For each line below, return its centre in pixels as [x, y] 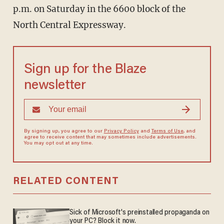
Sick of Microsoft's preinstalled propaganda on [139, 213]
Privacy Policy [121, 132]
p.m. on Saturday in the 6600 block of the [99, 9]
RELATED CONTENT [66, 182]
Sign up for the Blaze [85, 70]
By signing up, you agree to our [64, 132]
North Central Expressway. [69, 25]
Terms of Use [167, 132]
